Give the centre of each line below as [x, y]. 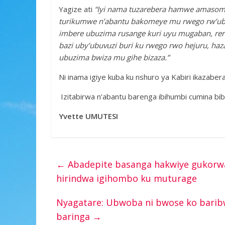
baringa [74, 216]
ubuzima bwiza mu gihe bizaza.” [114, 57]
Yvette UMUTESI [88, 116]
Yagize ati [76, 9]
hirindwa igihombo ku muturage [127, 178]
